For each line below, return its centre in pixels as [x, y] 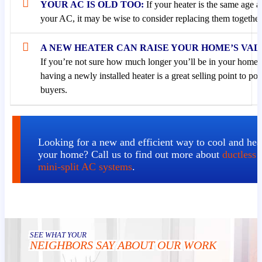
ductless [239, 154]
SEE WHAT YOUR [58, 235]
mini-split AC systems [85, 166]
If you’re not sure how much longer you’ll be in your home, [150, 62]
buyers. [54, 90]
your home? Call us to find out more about [130, 154]
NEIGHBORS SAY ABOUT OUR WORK [123, 245]
